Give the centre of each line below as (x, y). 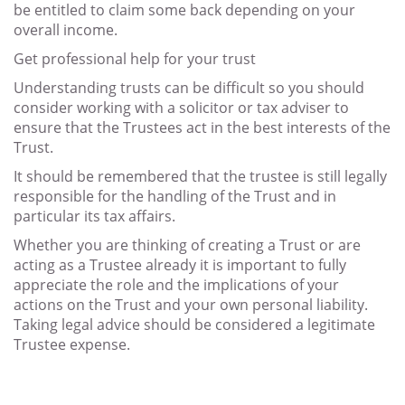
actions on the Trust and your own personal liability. (191, 305)
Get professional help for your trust (135, 59)
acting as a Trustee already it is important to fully (180, 265)
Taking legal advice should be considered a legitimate (194, 325)
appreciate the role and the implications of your (176, 285)
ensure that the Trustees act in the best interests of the (202, 128)
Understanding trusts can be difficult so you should (189, 88)
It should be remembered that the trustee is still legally (200, 177)
